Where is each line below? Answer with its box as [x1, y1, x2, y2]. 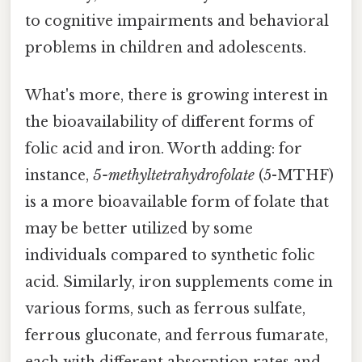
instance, [25, 166, 93, 185]
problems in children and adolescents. [25, 39, 306, 57]
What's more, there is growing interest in [25, 86, 328, 105]
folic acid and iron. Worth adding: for [25, 140, 302, 158]
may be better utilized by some [25, 220, 253, 238]
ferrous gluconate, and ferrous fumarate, [25, 326, 328, 345]
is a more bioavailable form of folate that [25, 193, 329, 212]
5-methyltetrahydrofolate [93, 166, 255, 185]
